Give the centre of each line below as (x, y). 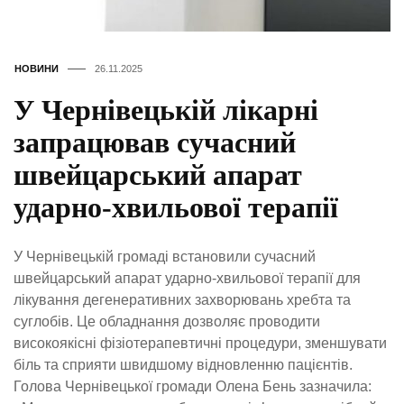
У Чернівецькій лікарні (166, 110)
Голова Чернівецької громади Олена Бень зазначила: (193, 387)
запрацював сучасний (155, 143)
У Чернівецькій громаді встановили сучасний (165, 257)
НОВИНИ (37, 69)
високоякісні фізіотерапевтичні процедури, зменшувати (200, 344)
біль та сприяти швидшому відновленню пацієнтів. (183, 365)
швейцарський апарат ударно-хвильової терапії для (187, 279)
